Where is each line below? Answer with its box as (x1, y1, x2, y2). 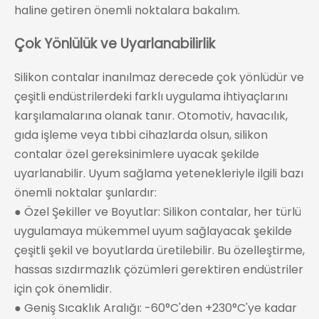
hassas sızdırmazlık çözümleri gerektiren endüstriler (14, 261, 303, 278)
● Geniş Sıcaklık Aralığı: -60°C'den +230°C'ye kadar (14, 299, 297, 316)
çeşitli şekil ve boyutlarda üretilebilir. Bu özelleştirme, (14, 241, 305, 258)
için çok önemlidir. (14, 280, 112, 297)
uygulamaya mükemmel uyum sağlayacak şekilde (14, 222, 292, 239)
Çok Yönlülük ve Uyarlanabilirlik (14, 34, 215, 54)
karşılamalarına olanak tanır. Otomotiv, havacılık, (14, 107, 288, 124)
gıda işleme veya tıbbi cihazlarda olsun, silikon (14, 126, 268, 143)
